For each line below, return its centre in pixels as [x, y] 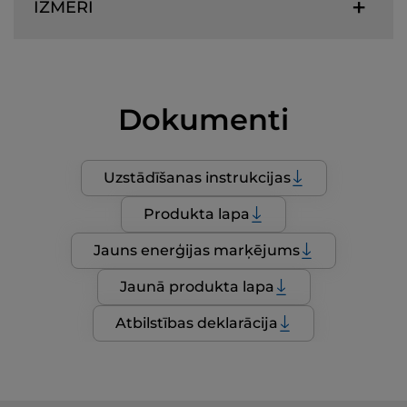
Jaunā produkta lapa [197, 286]
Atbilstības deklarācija [197, 323]
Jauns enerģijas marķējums [197, 250]
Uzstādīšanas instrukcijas [197, 177]
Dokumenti [203, 119]
